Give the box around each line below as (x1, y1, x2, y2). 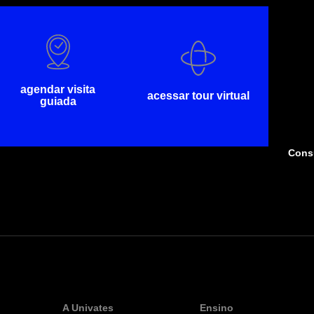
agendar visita (20, 83, 96, 96)
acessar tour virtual (146, 89, 250, 102)
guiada (39, 95, 76, 108)
